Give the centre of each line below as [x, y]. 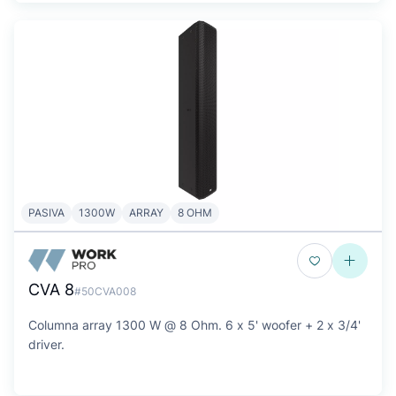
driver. [46, 344]
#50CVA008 [105, 291]
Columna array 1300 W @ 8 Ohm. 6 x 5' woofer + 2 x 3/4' [194, 325]
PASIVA [46, 213]
